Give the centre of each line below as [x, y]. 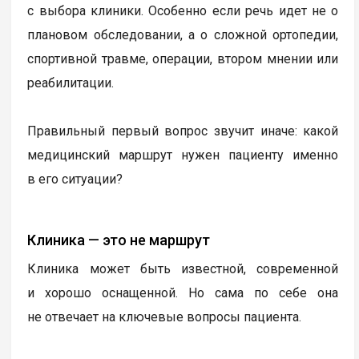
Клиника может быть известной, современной [183, 268]
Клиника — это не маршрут [119, 240]
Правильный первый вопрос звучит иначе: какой [183, 131]
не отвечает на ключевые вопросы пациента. [165, 317]
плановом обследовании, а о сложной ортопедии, [183, 34]
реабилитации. [71, 83]
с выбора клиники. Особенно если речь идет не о [183, 10]
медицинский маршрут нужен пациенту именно [183, 155]
